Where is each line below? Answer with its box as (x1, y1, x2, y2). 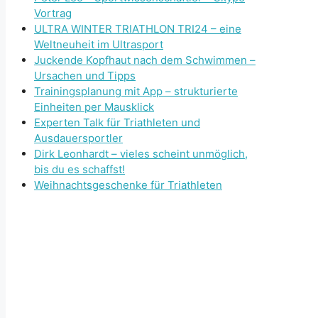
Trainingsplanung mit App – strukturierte (34, 84, 238, 99)
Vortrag (34, 6, 72, 21)
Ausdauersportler (34, 131, 123, 146)
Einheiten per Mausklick (34, 100, 154, 114)
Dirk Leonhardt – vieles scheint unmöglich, (34, 147, 248, 161)
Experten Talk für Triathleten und (34, 116, 200, 130)
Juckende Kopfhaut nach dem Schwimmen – (34, 53, 256, 67)
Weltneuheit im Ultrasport (34, 38, 163, 52)
